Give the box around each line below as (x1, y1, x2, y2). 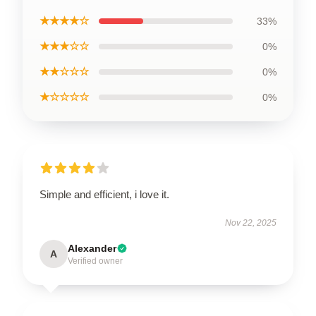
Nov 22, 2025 (225, 217, 276, 228)
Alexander (68, 242, 116, 254)
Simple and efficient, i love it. (39, 188, 169, 200)
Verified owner (68, 255, 123, 266)
